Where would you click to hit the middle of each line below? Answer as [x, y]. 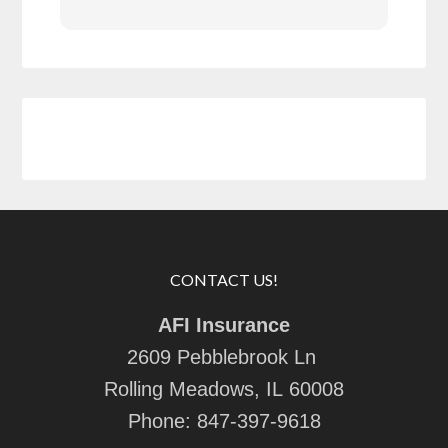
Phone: [162, 420]
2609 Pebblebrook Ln [224, 356]
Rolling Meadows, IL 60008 [224, 388]
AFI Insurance [224, 324]
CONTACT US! [224, 279]
